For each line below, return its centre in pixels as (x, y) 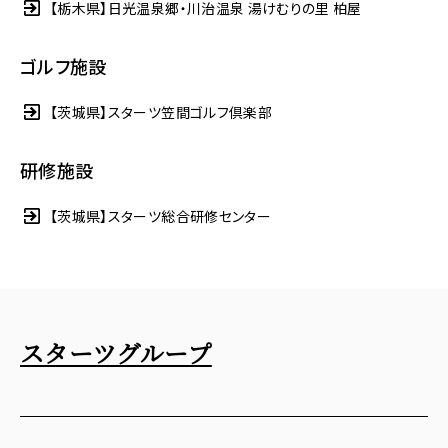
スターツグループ (116, 352)
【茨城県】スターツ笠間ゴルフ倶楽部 (161, 111)
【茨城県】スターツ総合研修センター (160, 215)
